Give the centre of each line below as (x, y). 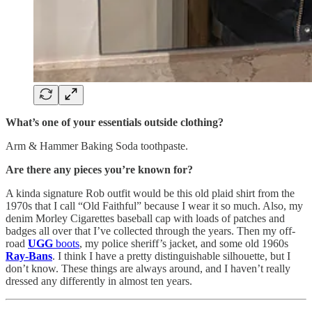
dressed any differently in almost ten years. (99, 281)
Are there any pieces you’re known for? (99, 170)
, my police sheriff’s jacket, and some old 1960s (184, 244)
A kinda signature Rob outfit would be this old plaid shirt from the (150, 194)
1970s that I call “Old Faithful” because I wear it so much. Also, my (154, 206)
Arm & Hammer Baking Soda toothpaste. (97, 146)
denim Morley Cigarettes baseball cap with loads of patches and (145, 219)
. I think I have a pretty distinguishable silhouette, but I (171, 256)
